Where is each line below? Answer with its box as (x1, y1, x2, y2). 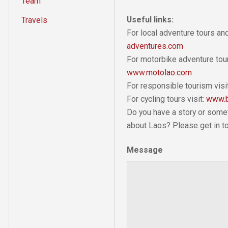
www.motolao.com (127, 67, 192, 77)
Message (127, 145, 163, 155)
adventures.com (127, 41, 183, 51)
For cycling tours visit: (127, 94, 206, 104)
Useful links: (127, 14, 174, 24)
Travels (21, 15, 47, 25)
